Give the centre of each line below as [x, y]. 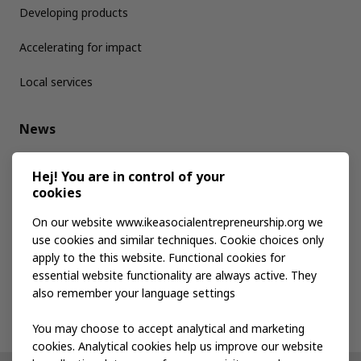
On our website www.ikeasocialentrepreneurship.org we [178, 222]
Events [41, 269]
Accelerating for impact [81, 47]
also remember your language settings [134, 293]
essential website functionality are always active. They [174, 275]
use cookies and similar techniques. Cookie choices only [178, 240]
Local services [56, 82]
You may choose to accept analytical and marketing [168, 328]
